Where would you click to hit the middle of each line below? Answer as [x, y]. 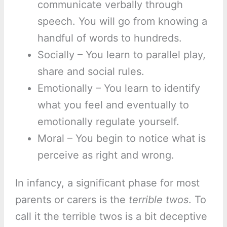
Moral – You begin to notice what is [121, 139]
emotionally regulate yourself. [108, 122]
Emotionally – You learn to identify [119, 88]
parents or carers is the [72, 200]
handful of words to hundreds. [109, 38]
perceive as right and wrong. [106, 155]
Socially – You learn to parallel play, [121, 55]
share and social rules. [91, 72]
